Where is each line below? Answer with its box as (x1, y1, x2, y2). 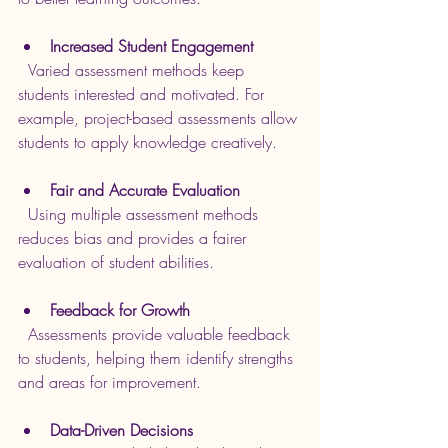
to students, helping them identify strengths (18, 347, 298, 370)
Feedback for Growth (50, 299, 190, 322)
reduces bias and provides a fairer (18, 227, 251, 250)
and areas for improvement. (18, 371, 201, 394)
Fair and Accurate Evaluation (50, 179, 240, 202)
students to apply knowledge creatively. (18, 131, 277, 154)
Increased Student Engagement (50, 35, 253, 58)
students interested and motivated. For (18, 83, 269, 106)
